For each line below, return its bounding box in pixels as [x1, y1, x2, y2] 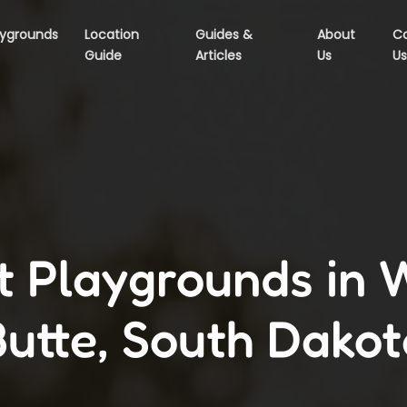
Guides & [194, 25, 253, 44]
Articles [194, 46, 242, 65]
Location [84, 25, 139, 44]
